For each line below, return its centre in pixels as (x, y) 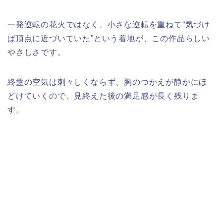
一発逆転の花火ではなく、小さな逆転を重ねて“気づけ (109, 25)
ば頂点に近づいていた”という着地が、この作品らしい (109, 39)
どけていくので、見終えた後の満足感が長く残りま (103, 96)
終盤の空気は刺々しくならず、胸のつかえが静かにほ (108, 82)
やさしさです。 (37, 53)
